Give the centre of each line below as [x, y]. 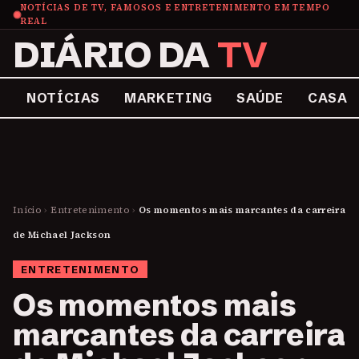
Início [28, 210]
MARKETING [168, 98]
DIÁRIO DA [115, 54]
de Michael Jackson [62, 235]
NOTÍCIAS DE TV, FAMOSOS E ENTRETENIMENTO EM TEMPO [175, 8]
